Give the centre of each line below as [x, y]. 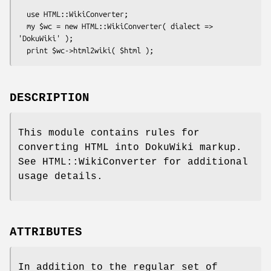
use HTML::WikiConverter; [22, 14]
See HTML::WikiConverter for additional [133, 162]
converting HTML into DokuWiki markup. [130, 147]
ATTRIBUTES [46, 233]
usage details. [60, 176]
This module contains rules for [109, 133]
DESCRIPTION [50, 98]
